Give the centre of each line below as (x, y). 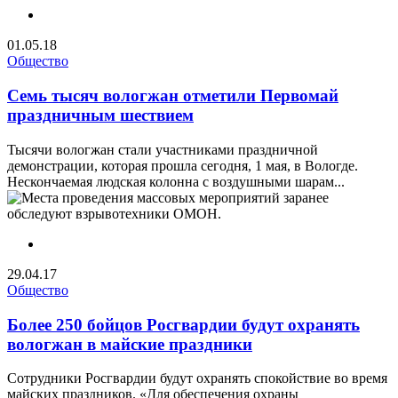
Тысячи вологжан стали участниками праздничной (163, 149)
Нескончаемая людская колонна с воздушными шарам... (176, 181)
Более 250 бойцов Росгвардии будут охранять (183, 324)
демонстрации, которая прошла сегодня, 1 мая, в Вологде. (183, 165)
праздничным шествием (100, 115)
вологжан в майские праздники (130, 344)
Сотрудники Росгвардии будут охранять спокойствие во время (197, 378)
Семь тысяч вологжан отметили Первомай (173, 96)
